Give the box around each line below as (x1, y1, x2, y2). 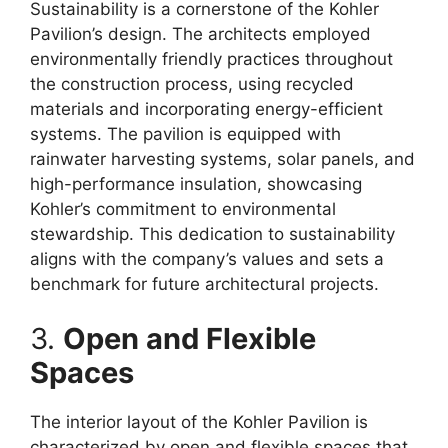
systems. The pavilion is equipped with (30, 123, 341, 144)
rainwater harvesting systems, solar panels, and (30, 148, 415, 169)
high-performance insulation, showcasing (30, 173, 362, 194)
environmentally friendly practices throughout (30, 48, 393, 69)
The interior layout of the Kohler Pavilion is (30, 412, 368, 433)
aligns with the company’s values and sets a (30, 248, 384, 269)
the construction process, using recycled (30, 73, 354, 94)
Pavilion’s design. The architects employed (30, 23, 371, 44)
